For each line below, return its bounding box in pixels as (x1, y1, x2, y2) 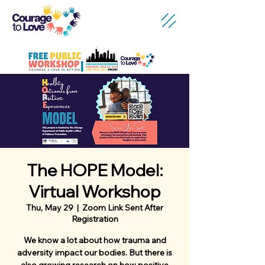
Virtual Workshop (28, 181, 161, 202)
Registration (71, 214, 118, 224)
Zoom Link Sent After (82, 202, 163, 213)
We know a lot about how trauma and (23, 235, 166, 245)
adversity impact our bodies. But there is (17, 247, 172, 258)
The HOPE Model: (26, 160, 163, 180)
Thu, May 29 (26, 202, 73, 213)
